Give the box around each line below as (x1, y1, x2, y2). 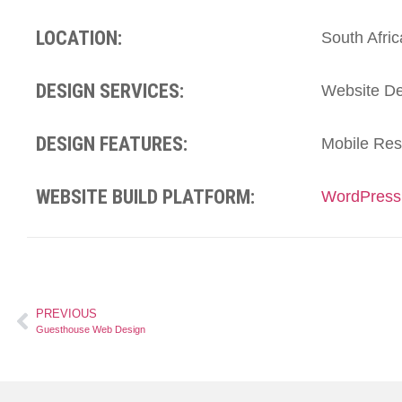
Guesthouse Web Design (36, 324, 145, 336)
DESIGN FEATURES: (36, 132, 188, 155)
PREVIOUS (36, 307, 97, 321)
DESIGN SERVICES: (36, 79, 184, 102)
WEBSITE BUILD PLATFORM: (36, 185, 255, 208)
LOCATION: (36, 26, 122, 49)
